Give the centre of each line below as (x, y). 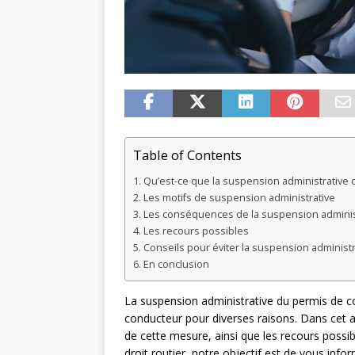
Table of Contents (187, 155)
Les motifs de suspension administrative (239, 198)
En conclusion (176, 265)
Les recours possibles (196, 231)
